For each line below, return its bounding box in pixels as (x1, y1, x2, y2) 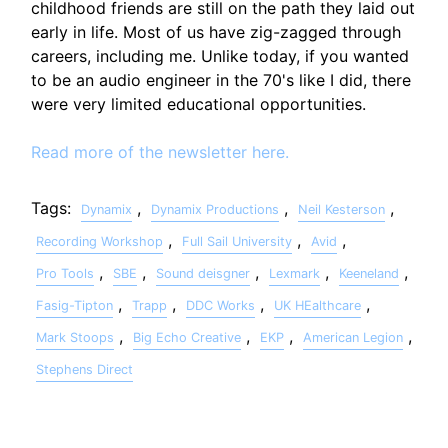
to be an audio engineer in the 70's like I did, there (31, 69, 412, 90)
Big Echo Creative (133, 329, 242, 345)
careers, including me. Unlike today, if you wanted (31, 45, 410, 66)
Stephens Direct (36, 361, 134, 377)
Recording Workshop (36, 233, 164, 249)
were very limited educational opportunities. (31, 93, 367, 114)
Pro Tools (36, 265, 95, 281)
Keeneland (339, 265, 400, 281)
